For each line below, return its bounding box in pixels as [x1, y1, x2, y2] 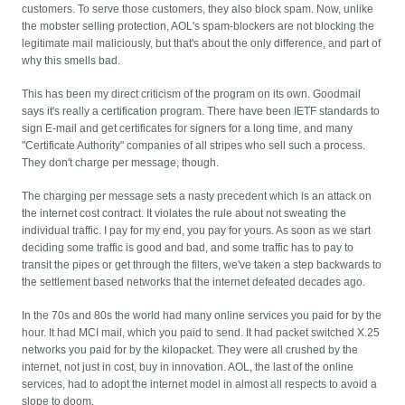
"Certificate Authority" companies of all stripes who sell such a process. [22, 139, 366, 153]
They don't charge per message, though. [22, 156, 220, 170]
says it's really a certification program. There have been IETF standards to [22, 105, 381, 118]
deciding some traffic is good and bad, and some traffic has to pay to [22, 241, 354, 255]
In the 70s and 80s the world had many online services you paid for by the [22, 309, 382, 323]
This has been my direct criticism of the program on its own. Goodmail [22, 88, 362, 101]
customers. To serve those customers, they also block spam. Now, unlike [22, 3, 374, 16]
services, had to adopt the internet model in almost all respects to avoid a [22, 378, 378, 391]
